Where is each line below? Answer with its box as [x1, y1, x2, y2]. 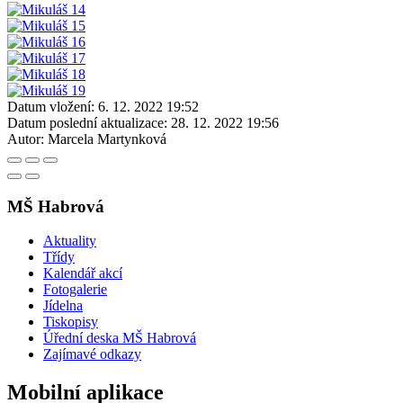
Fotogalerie [43, 282, 107, 298]
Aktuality [43, 233, 96, 249]
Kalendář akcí [43, 265, 122, 282]
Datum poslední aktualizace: [7, 114, 167, 130]
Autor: [7, 130, 44, 147]
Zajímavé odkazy [43, 346, 141, 363]
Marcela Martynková [48, 130, 166, 147]
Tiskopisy [43, 314, 98, 330]
